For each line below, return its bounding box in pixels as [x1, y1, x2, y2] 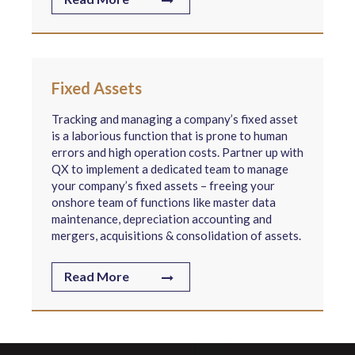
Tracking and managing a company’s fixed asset [52, 112, 298, 126]
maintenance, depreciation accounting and [52, 212, 272, 226]
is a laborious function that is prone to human [52, 128, 288, 143]
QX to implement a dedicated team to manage [52, 162, 288, 176]
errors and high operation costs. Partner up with [52, 145, 303, 159]
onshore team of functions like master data [52, 195, 276, 209]
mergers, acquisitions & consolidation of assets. [52, 228, 301, 242]
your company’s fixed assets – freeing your [52, 178, 275, 193]
